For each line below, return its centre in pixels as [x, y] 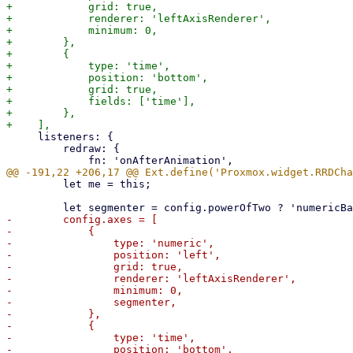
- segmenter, [91, 302]
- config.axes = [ [82, 219]
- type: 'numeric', [110, 243]
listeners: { [22, 137]
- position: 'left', [113, 255]
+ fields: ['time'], [101, 101]
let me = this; [35, 184]
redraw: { [35, 149]
